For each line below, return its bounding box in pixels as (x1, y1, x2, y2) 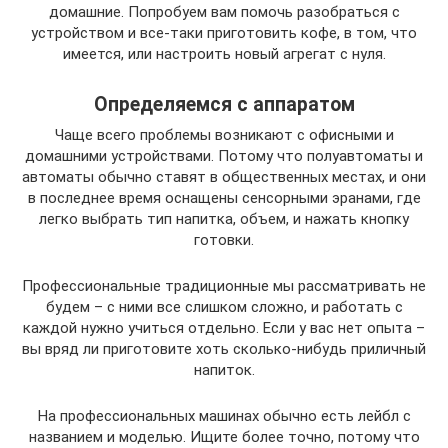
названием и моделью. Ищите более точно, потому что (28, 428, 420, 446)
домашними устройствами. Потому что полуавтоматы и (25, 147, 423, 165)
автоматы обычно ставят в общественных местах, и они (22, 168, 426, 186)
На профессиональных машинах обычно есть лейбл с (37, 407, 411, 425)
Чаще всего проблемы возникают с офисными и (54, 126, 394, 144)
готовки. (194, 231, 254, 249)
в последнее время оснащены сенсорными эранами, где (27, 189, 421, 207)
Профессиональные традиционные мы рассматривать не (22, 277, 426, 295)
